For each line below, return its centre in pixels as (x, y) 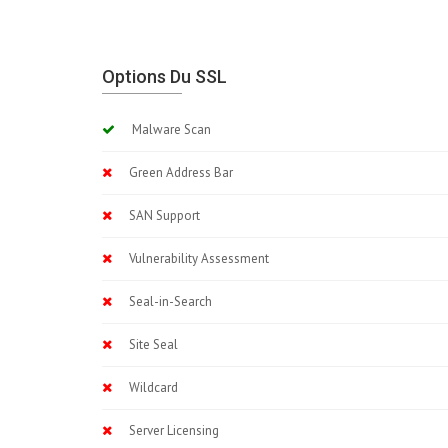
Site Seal (149, 344)
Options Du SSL (164, 76)
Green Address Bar (176, 172)
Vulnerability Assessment (194, 258)
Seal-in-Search (166, 301)
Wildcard (149, 387)
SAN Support (160, 215)
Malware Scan (167, 129)
